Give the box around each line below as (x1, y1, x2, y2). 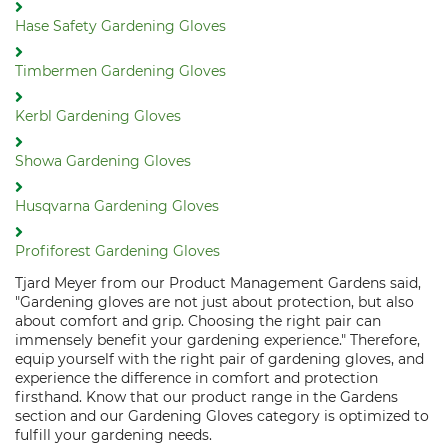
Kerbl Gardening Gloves (15, 107, 181, 125)
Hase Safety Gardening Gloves (15, 17, 226, 35)
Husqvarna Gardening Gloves (15, 197, 219, 215)
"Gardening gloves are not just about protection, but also (15, 293, 414, 311)
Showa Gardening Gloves (15, 152, 191, 170)
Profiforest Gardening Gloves (15, 242, 220, 260)
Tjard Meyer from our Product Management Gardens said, (15, 274, 421, 292)
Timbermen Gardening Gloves (15, 62, 226, 80)
